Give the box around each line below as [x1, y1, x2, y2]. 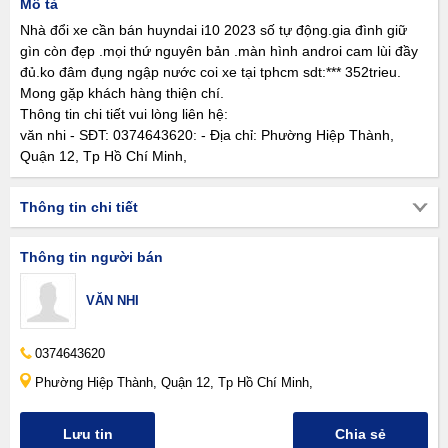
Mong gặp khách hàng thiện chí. [20, 85, 224, 101]
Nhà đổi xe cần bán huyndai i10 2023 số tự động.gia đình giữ [20, 22, 407, 38]
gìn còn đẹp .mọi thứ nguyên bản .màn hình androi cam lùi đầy [20, 43, 418, 59]
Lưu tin [62, 426, 113, 442]
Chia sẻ [335, 426, 386, 442]
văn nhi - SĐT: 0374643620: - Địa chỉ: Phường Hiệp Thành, [20, 127, 394, 143]
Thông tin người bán [20, 249, 163, 265]
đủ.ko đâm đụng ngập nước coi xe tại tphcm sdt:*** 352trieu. [20, 64, 401, 80]
